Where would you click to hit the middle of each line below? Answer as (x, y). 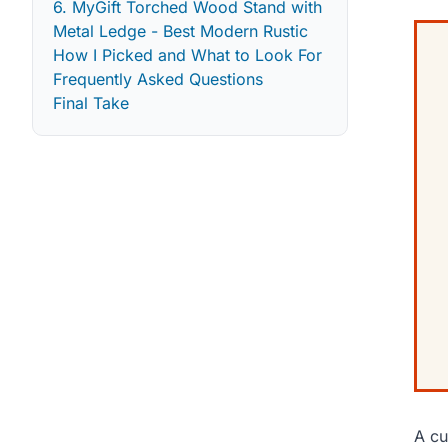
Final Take (91, 102)
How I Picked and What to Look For (187, 54)
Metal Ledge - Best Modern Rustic (180, 30)
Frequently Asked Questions (158, 78)
